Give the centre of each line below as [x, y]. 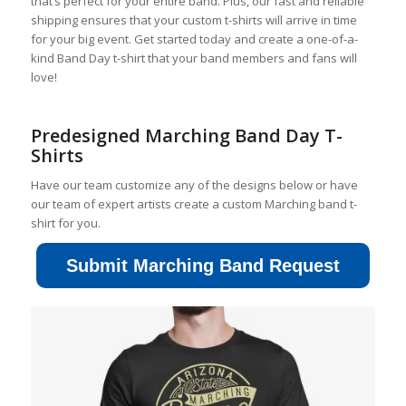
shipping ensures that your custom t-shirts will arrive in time [193, 20]
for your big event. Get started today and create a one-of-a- [194, 39]
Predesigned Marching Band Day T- [186, 136]
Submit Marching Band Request [203, 266]
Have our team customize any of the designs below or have [194, 185]
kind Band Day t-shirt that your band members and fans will [193, 58]
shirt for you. [65, 223]
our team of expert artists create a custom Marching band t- [193, 204]
